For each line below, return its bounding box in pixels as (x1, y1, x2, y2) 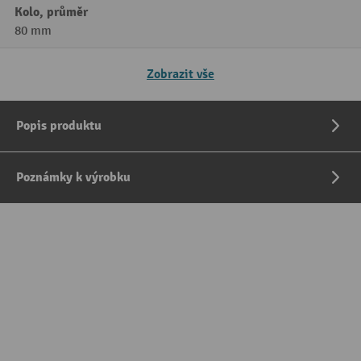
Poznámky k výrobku (16, 169, 131, 186)
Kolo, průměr (15, 4, 88, 21)
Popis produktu (16, 118, 102, 135)
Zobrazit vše (147, 66, 214, 83)
